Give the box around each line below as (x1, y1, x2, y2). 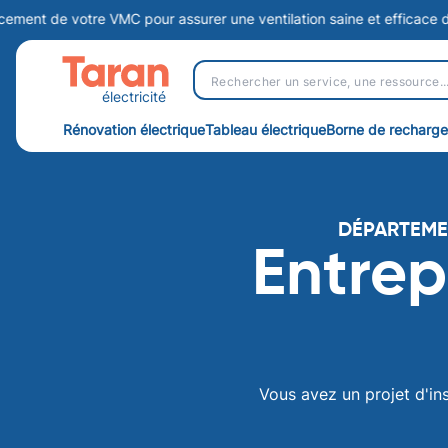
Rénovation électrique (63, 121, 205, 138)
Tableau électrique (205, 121, 326, 138)
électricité (102, 87, 167, 105)
